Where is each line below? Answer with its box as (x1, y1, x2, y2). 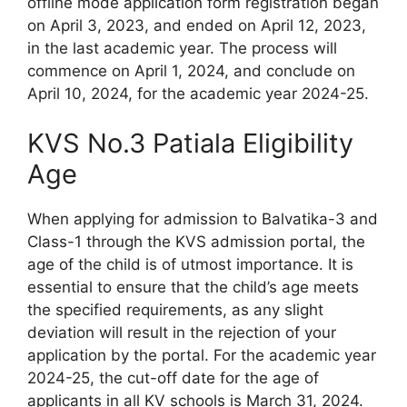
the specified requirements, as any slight (27, 301, 323, 319)
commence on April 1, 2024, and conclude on (27, 61, 355, 80)
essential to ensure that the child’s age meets (27, 278, 359, 296)
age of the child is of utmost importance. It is (27, 255, 353, 273)
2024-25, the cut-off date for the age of (27, 369, 319, 387)
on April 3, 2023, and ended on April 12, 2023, (27, 15, 366, 35)
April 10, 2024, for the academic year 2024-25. (27, 84, 369, 103)
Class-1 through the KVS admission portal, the (27, 233, 365, 251)
